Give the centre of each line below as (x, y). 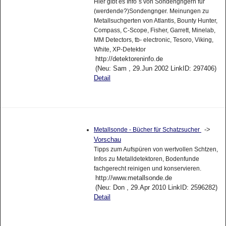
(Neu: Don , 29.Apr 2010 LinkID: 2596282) (156, 188)
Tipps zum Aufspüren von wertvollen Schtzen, (156, 150)
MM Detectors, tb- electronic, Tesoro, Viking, (153, 40)
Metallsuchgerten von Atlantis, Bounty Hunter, (155, 20)
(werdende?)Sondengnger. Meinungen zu (151, 11)
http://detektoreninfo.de (129, 59)
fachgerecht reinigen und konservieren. (147, 169)
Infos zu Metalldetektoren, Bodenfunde (146, 159)
